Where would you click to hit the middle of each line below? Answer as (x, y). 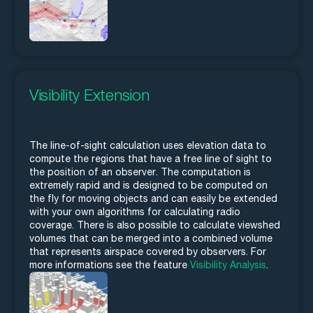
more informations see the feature (110, 265)
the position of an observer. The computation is (140, 172)
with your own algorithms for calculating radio (135, 212)
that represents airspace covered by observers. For (148, 252)
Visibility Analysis (228, 265)
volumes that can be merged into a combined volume (151, 239)
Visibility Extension (89, 95)
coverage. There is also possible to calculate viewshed (155, 225)
